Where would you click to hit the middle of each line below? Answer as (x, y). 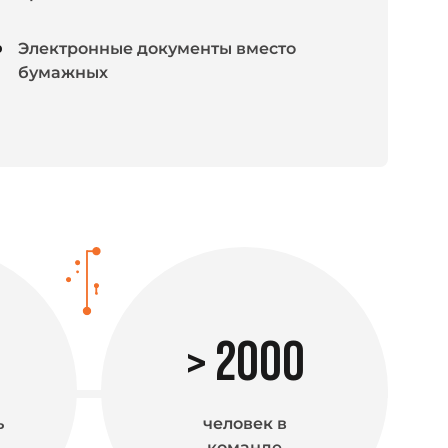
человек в (244, 423)
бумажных (63, 72)
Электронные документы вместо (157, 48)
